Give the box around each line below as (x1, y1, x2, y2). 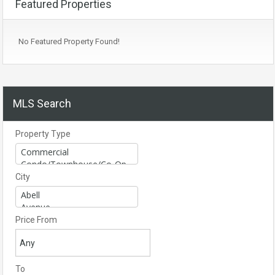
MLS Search (13, 97, 71, 110)
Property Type (15, 129, 71, 139)
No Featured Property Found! (18, 37, 120, 46)
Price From (15, 215, 57, 225)
